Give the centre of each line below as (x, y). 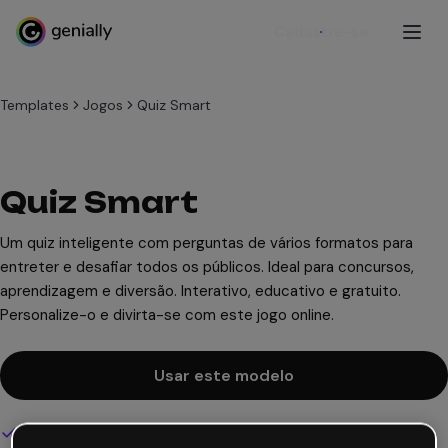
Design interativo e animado (110, 433)
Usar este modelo (224, 375)
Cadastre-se (321, 32)
